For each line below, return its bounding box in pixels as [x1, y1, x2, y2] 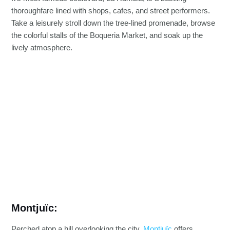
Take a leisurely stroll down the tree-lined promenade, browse [11, 19, 216, 28]
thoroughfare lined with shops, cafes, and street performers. [11, 7, 210, 15]
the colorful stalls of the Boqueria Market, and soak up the [11, 31, 203, 40]
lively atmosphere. [11, 44, 73, 52]
